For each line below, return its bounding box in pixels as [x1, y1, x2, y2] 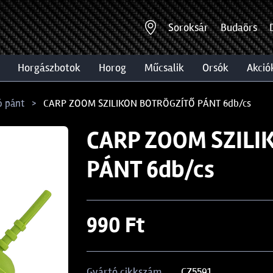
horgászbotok [24, 61, 80, 74]
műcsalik [153, 61, 184, 74]
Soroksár [168, 20, 208, 34]
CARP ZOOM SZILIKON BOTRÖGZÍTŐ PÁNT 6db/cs [43, 96, 251, 110]
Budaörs [221, 20, 257, 34]
